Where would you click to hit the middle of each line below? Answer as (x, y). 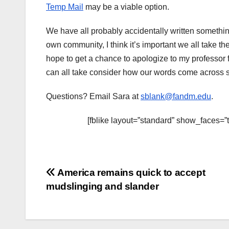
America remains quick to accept (130, 173)
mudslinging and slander (102, 187)
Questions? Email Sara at (93, 97)
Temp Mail (65, 7)
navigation (87, 197)
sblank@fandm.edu (176, 97)
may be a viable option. (126, 7)
